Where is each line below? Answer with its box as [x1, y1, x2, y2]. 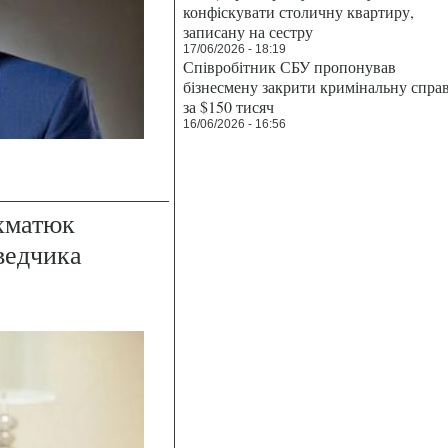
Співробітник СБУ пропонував [183, 56, 396, 77]
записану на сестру [183, 21, 313, 42]
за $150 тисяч [183, 96, 274, 117]
